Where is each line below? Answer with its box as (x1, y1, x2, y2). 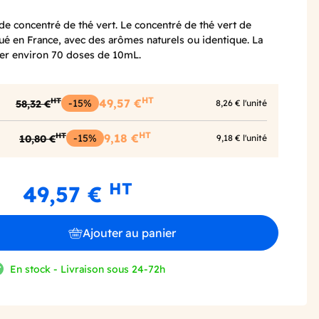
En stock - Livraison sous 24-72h (10, 262, 166, 276)
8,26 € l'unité (216, 98, 267, 109)
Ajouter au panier (82, 225, 176, 240)
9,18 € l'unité (216, 132, 267, 144)
